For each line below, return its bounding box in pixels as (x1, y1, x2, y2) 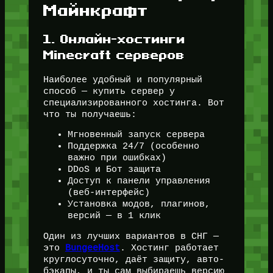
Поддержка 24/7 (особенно (67, 141, 199, 152)
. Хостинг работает (119, 243, 219, 253)
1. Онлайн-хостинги (43, 31, 185, 46)
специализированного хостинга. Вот (43, 97, 224, 108)
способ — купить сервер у (43, 86, 175, 96)
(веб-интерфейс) (67, 188, 150, 198)
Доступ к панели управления (67, 176, 210, 186)
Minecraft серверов (43, 47, 185, 62)
